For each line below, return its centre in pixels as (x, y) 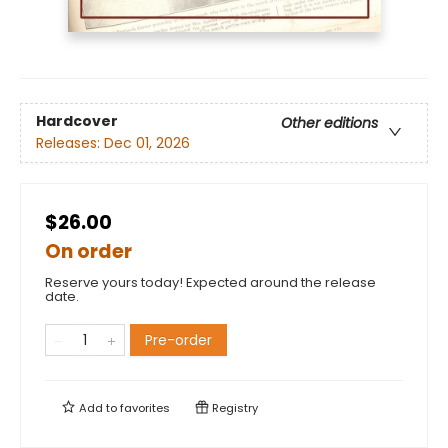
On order (88, 252)
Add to (98, 408)
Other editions (329, 123)
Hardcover (77, 121)
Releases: (70, 143)
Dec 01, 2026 (147, 143)
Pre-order (178, 340)
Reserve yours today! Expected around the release (210, 283)
